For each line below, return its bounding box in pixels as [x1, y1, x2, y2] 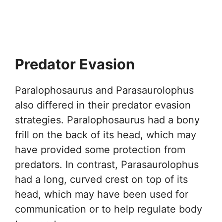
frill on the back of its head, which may [15, 129, 196, 141]
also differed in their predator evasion [15, 99, 191, 111]
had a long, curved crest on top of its [15, 173, 188, 186]
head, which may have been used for [15, 188, 188, 201]
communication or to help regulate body [15, 203, 202, 216]
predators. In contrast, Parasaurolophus [15, 159, 199, 171]
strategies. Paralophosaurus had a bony [15, 114, 200, 126]
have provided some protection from [15, 144, 185, 156]
